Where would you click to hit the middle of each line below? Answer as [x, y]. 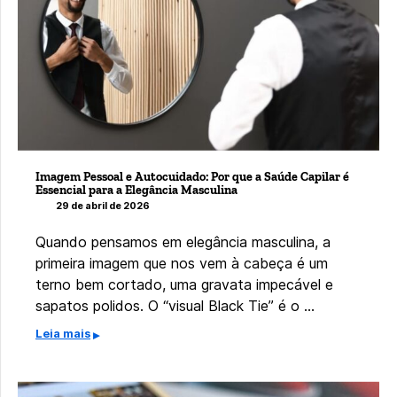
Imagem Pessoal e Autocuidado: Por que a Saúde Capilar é [192, 176]
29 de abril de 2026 [103, 206]
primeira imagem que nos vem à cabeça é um [182, 264]
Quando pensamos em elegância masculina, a [183, 242]
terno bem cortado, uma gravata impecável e [184, 285]
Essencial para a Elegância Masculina [136, 190]
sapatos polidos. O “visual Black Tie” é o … [175, 306]
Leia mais [63, 334]
